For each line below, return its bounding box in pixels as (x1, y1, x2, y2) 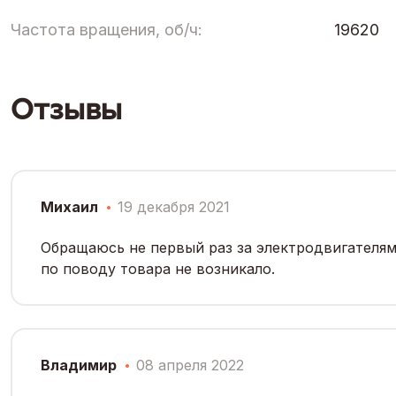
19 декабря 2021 (118, 197, 230, 216)
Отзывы (11, 92, 122, 126)
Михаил (41, 197, 98, 216)
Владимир (41, 355, 117, 374)
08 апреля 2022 (136, 355, 244, 374)
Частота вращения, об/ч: (11, 19, 202, 39)
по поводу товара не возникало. (41, 259, 275, 278)
